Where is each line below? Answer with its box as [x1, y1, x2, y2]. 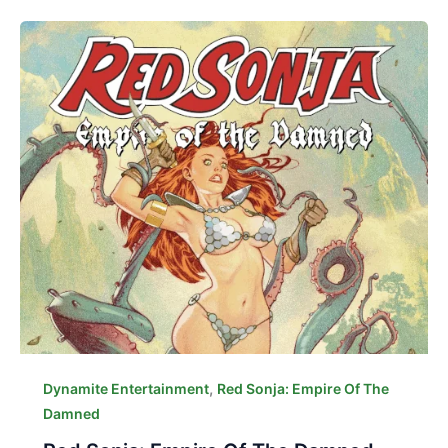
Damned [42, 405, 100, 423]
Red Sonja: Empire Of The [216, 380, 389, 398]
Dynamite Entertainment [42, 380, 209, 398]
